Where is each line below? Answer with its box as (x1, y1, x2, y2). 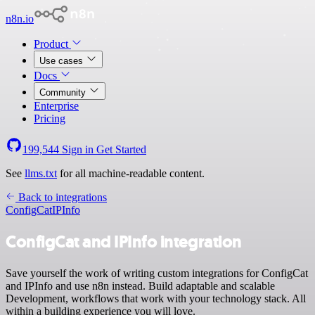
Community (39, 87, 89, 98)
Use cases (39, 56, 86, 66)
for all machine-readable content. (57, 167, 205, 179)
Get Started (96, 143, 146, 155)
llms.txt (25, 167, 57, 179)
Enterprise (34, 100, 79, 112)
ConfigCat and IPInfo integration (6, 230, 242, 253)
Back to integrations (15, 191, 107, 203)
